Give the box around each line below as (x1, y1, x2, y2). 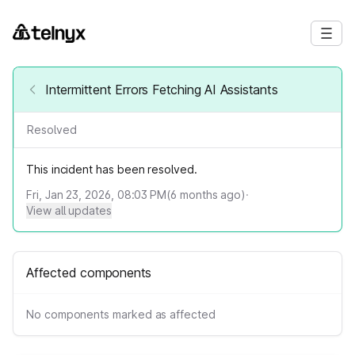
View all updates (26, 204, 112, 217)
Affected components (26, 265, 152, 281)
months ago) (177, 188, 246, 201)
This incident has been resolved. (26, 162, 197, 176)
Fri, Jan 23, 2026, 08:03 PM (26, 188, 167, 201)
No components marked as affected (26, 307, 216, 321)
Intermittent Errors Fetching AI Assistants (45, 82, 278, 97)
